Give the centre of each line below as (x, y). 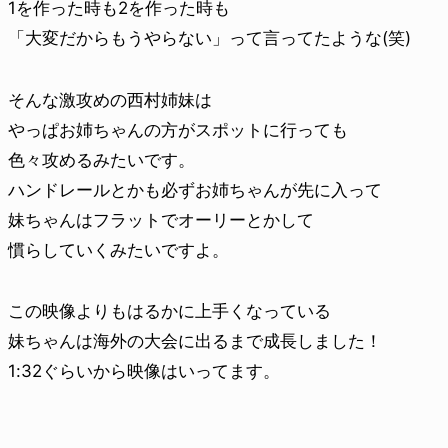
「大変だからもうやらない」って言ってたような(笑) (209, 38)
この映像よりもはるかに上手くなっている (169, 311)
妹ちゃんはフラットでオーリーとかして (161, 219)
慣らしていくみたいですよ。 (118, 249)
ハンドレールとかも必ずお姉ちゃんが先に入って (195, 189)
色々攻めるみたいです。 (101, 159)
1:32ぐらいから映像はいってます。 (144, 371)
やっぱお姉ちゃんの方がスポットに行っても (178, 129)
